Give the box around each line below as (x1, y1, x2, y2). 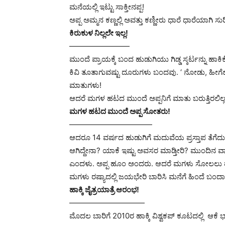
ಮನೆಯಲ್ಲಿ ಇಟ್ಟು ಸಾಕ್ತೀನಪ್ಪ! (69, 2, 144, 12)
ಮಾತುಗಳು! (69, 80, 101, 90)
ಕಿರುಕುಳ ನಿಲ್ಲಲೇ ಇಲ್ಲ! (69, 28, 128, 38)
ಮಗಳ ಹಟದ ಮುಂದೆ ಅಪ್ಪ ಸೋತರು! (69, 106, 170, 116)
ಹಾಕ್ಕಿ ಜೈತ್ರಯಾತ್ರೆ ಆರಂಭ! (69, 185, 139, 194)
